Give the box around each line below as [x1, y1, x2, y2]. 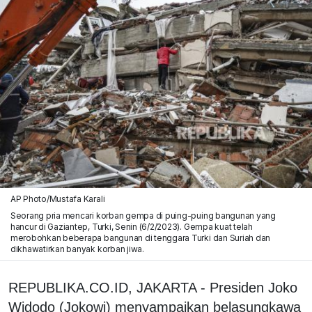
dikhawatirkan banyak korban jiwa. [10, 243, 144, 254]
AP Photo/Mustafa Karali [10, 193, 105, 204]
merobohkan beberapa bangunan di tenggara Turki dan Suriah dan [10, 232, 271, 243]
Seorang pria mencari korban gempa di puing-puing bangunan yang [10, 210, 276, 221]
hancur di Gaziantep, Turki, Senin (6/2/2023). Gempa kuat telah [10, 221, 253, 232]
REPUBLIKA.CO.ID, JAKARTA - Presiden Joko [8, 279, 297, 295]
